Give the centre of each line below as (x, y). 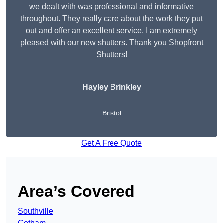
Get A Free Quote (111, 143)
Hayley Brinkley (111, 87)
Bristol (111, 113)
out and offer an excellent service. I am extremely (111, 31)
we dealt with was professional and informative (111, 7)
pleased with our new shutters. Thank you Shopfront (111, 43)
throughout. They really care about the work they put (111, 19)
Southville (36, 211)
